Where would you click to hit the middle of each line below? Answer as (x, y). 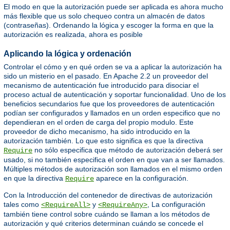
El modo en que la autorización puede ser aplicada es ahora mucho (113, 6)
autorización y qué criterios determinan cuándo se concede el (103, 223)
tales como (22, 204)
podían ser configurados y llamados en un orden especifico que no (112, 113)
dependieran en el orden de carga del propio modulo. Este (99, 122)
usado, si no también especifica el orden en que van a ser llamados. (114, 159)
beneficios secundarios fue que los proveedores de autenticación (109, 103)
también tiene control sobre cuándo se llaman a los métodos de (107, 214)
